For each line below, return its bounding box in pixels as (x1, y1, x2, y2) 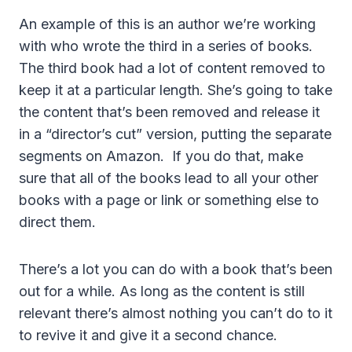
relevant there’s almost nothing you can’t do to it (19, 305, 332, 322)
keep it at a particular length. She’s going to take (19, 82, 332, 99)
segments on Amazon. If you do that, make (19, 148, 303, 165)
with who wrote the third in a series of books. (19, 38, 313, 55)
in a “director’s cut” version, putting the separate (19, 126, 332, 143)
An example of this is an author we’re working (19, 16, 316, 33)
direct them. (19, 214, 96, 231)
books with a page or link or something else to (19, 192, 319, 209)
